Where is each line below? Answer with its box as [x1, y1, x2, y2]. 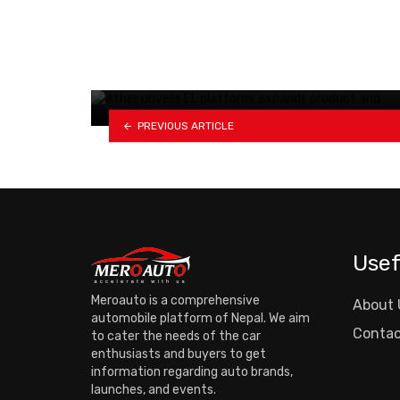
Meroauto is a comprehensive [91, 292, 260, 308]
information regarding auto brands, [91, 363, 293, 379]
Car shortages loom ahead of [109, 46, 374, 69]
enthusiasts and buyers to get [91, 346, 266, 362]
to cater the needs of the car [91, 328, 261, 344]
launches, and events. [91, 381, 216, 397]
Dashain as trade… [109, 71, 278, 94]
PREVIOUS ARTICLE [137, 119, 234, 132]
